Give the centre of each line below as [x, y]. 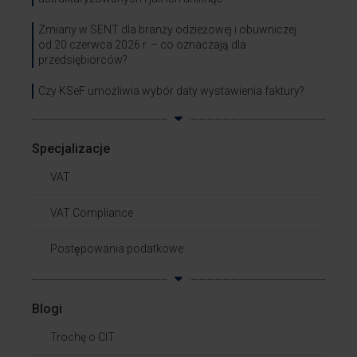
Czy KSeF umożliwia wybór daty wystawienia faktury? [171, 91]
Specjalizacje [71, 149]
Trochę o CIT [82, 337]
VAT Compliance [92, 213]
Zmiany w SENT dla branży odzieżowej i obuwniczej [167, 29]
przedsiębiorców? [83, 60]
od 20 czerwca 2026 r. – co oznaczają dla [142, 45]
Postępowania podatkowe [117, 249]
